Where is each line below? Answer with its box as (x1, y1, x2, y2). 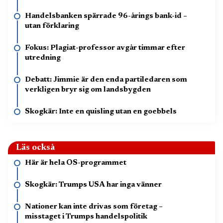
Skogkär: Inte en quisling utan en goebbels (25, 108, 177, 116)
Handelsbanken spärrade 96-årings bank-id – (25, 12, 187, 20)
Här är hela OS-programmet (25, 159, 126, 167)
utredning (25, 54, 61, 62)
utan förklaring (25, 22, 79, 30)
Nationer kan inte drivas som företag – (25, 203, 163, 211)
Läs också (16, 143, 55, 153)
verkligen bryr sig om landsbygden (25, 86, 151, 94)
